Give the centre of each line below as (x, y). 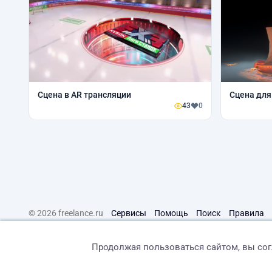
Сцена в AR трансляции (84, 95)
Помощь (171, 213)
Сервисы (129, 213)
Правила (246, 213)
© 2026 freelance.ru (66, 213)
